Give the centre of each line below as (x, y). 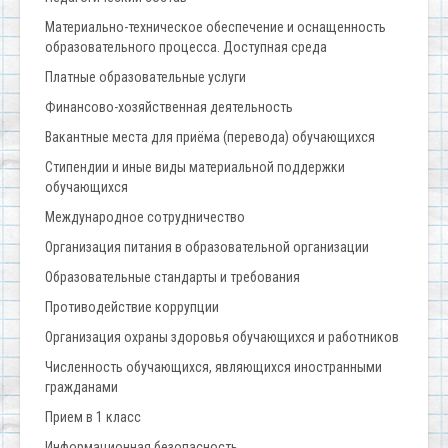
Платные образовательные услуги (145, 76)
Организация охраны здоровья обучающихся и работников (222, 336)
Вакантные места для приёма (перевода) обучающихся (210, 136)
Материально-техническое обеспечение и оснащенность (215, 26)
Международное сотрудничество (145, 216)
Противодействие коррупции (132, 306)
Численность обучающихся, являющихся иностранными (213, 366)
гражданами (81, 386)
